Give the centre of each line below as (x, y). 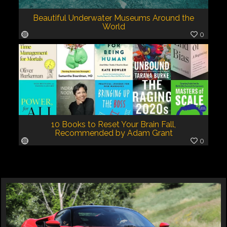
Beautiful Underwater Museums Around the (113, 18)
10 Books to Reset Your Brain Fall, (113, 124)
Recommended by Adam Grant (113, 133)
